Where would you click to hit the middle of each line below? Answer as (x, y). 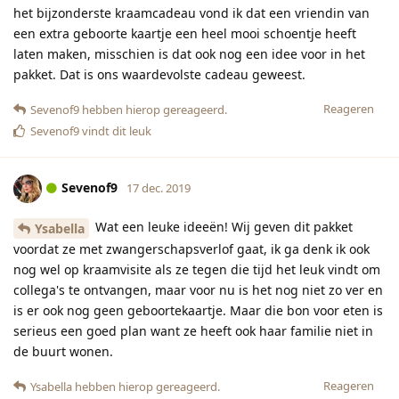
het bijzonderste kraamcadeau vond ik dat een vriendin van (191, 13)
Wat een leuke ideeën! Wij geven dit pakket (222, 227)
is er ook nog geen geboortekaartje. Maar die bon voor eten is (198, 311)
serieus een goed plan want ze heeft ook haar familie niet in (193, 331)
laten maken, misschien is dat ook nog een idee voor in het (189, 54)
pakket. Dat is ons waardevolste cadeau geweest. (159, 75)
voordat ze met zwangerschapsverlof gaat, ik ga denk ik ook (191, 249)
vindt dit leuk (115, 131)
